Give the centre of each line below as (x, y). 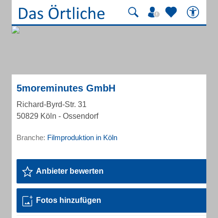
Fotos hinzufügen (69, 200)
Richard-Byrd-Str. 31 (52, 104)
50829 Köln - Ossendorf (57, 116)
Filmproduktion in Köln (82, 137)
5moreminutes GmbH (66, 88)
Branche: (32, 137)
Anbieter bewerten (70, 171)
